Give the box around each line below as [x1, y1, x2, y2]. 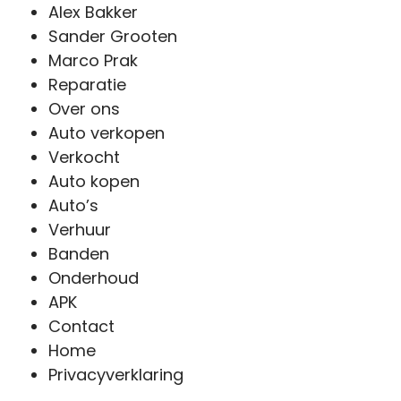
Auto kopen [48, 170, 140, 193]
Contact [48, 315, 115, 338]
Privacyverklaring [48, 363, 183, 387]
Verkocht [48, 146, 120, 169]
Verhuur [48, 218, 111, 242]
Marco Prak [48, 49, 138, 73]
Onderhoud [48, 267, 139, 290]
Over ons [48, 98, 120, 121]
